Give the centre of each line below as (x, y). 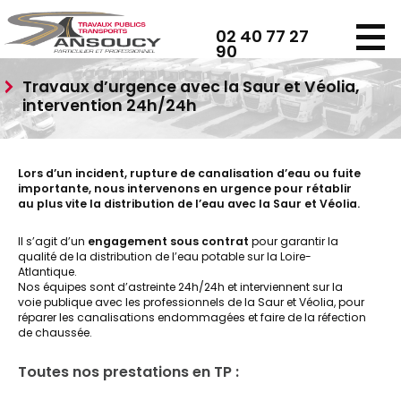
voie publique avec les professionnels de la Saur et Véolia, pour (191, 302)
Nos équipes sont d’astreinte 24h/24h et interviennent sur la (180, 287)
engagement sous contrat (168, 241)
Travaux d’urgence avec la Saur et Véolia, (191, 87)
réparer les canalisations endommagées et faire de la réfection (192, 317)
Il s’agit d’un (53, 241)
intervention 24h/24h (110, 106)
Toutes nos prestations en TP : (128, 372)
